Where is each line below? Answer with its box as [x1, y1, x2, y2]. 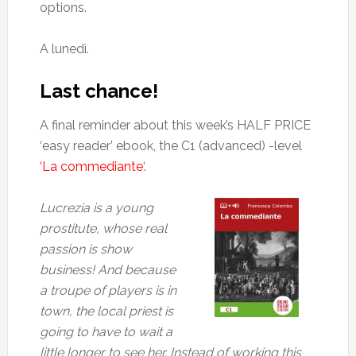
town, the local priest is [39, 304, 173, 319]
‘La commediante [39, 159, 143, 174]
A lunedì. [39, 41, 89, 56]
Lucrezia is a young [39, 200, 153, 215]
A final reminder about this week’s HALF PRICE [39, 118, 311, 133]
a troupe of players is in [39, 283, 176, 298]
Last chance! [39, 79, 158, 103]
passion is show [39, 242, 132, 257]
